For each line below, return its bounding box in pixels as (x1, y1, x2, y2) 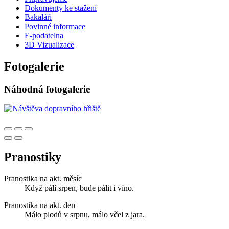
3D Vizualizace (25, 40, 74, 49)
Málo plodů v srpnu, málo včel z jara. (25, 210, 145, 219)
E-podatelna (25, 31, 63, 40)
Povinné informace (25, 21, 85, 31)
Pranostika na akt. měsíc (4, 174, 82, 184)
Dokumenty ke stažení (25, 3, 97, 12)
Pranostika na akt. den (4, 201, 75, 210)
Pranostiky (4, 150, 61, 164)
